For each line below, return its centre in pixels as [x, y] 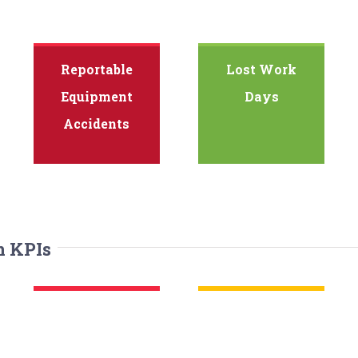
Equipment [96, 97]
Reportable [96, 70]
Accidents [97, 124]
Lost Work [262, 70]
